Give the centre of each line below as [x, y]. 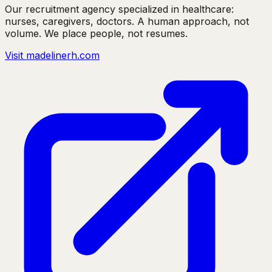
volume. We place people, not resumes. [96, 34]
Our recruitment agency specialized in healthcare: [119, 9]
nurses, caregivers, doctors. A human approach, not [127, 22]
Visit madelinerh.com [52, 56]
